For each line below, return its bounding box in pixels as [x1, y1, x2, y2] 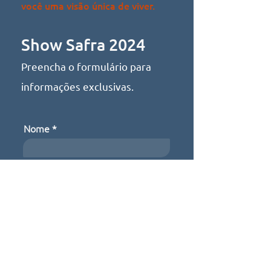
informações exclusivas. [21, 80, 134, 93]
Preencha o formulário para [21, 60, 151, 73]
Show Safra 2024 [21, 34, 145, 54]
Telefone [24, 211, 62, 224]
